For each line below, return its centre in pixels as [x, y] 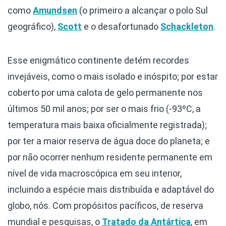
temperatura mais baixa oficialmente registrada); [107, 125]
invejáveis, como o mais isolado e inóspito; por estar [113, 77]
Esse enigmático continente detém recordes [98, 61]
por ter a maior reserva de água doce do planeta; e [109, 141]
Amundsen [55, 11]
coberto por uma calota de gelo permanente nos [105, 93]
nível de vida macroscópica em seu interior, [95, 174]
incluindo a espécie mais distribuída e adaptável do [111, 190]
